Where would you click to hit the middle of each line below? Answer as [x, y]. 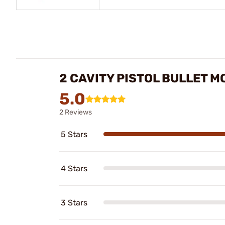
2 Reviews [76, 112]
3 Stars [74, 202]
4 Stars [74, 168]
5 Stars [74, 134]
